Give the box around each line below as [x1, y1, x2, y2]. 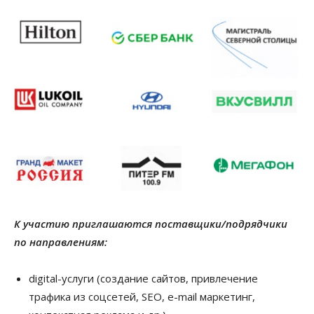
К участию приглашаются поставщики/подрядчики [14, 216, 287, 231]
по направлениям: [14, 234, 107, 249]
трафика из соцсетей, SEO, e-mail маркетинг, [29, 289, 255, 303]
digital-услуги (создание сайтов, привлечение [29, 271, 258, 285]
